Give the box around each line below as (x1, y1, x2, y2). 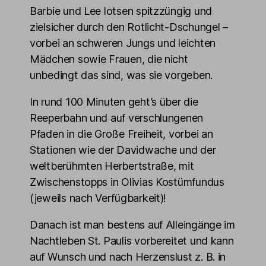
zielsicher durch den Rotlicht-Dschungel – (30, 21, 228, 33)
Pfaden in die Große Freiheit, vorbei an (30, 128, 213, 140)
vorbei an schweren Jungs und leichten (30, 37, 216, 49)
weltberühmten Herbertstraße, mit (30, 160, 194, 172)
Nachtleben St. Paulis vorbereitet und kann (30, 235, 234, 247)
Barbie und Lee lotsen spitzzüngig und (30, 5, 213, 17)
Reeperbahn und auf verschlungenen (30, 112, 204, 124)
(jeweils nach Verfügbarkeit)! (30, 192, 167, 204)
